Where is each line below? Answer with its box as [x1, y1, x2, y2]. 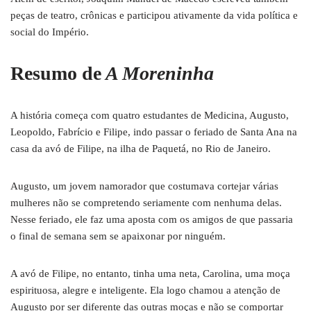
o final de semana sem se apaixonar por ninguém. [10, 230, 226, 242]
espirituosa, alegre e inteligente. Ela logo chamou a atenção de [10, 285, 280, 296]
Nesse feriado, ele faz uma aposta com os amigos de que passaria [10, 214, 293, 225]
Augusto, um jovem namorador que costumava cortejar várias [10, 180, 278, 192]
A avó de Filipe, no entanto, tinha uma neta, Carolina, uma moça [10, 268, 290, 279]
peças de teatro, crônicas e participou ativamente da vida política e [10, 10, 298, 21]
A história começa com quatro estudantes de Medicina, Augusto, [10, 110, 289, 121]
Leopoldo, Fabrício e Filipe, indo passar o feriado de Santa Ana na [10, 126, 297, 137]
